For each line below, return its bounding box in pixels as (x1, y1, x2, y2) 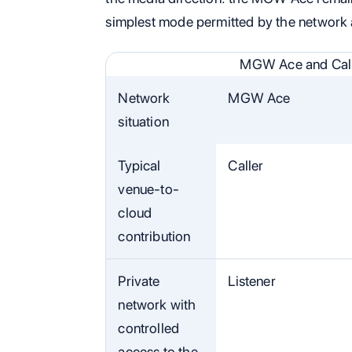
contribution (118, 227, 191, 244)
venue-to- (118, 180, 180, 197)
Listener (228, 272, 276, 289)
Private (118, 272, 160, 289)
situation (118, 112, 170, 130)
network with (118, 295, 196, 313)
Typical (118, 156, 161, 174)
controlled (118, 319, 180, 336)
